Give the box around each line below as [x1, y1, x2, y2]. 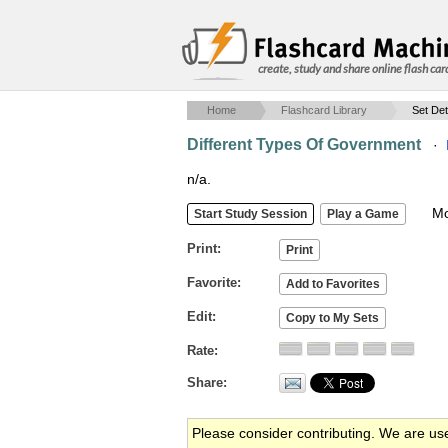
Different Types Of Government [187, 136, 421, 153]
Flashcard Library [281, 104, 367, 116]
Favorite [187, 275, 237, 290]
